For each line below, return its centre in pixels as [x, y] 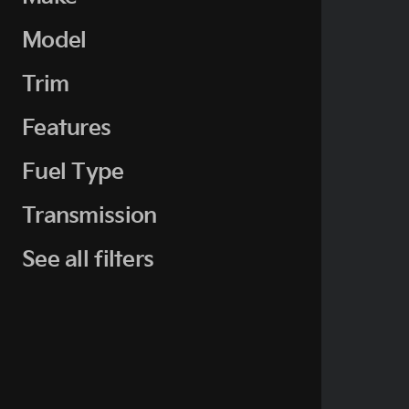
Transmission [89, 216]
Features [67, 128]
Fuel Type [73, 172]
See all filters [88, 260]
